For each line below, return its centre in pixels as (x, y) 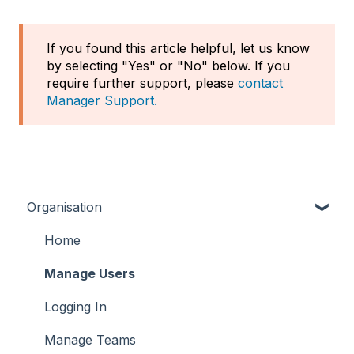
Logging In (75, 307)
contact (260, 83)
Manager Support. (102, 101)
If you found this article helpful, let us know (178, 49)
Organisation (64, 207)
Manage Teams (90, 340)
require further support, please (142, 83)
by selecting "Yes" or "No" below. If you (168, 66)
